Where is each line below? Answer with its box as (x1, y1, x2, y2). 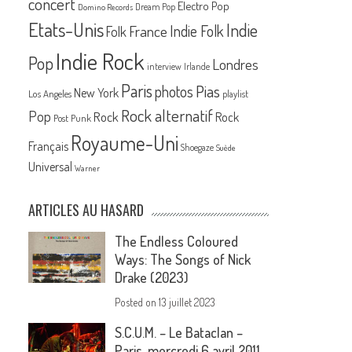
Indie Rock (56, 46, 145, 76)
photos (155, 82, 194, 102)
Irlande (184, 60, 211, 73)
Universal (28, 159, 73, 175)
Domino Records (78, 2, 134, 13)
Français (28, 138, 69, 155)
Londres (212, 54, 259, 75)
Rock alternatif (121, 105, 214, 126)
